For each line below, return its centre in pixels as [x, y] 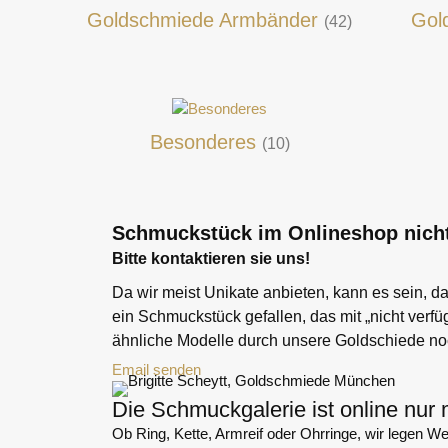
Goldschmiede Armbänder [206, 20]
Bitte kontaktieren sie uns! [211, 259]
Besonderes [205, 142]
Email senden [156, 370]
